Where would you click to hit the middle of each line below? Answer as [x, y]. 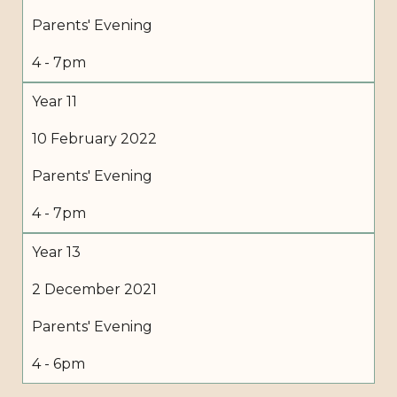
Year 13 [56, 252]
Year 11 [54, 101]
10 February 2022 [94, 138]
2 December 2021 [94, 289]
